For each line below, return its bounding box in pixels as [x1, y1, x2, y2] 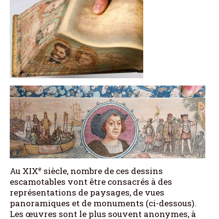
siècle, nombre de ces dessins [42, 165, 163, 176]
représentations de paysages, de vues [10, 186, 164, 198]
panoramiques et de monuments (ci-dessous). [10, 197, 197, 209]
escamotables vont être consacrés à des [10, 175, 172, 187]
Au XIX [10, 165, 38, 176]
